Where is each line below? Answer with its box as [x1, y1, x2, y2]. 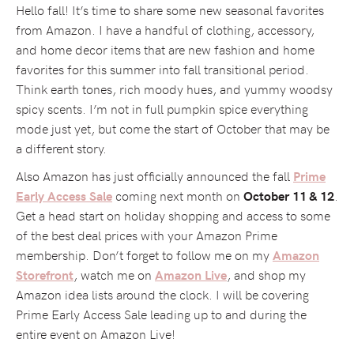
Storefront [16, 265, 73, 283]
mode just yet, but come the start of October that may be [16, 119, 330, 137]
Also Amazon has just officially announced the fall [16, 166, 293, 184]
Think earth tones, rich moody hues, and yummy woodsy [16, 79, 333, 97]
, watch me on [73, 265, 155, 283]
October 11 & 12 [243, 186, 334, 204]
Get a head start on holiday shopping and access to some [16, 205, 330, 224]
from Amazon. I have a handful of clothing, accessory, [16, 20, 314, 38]
